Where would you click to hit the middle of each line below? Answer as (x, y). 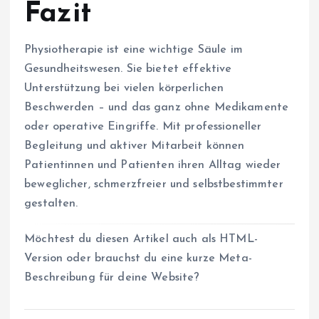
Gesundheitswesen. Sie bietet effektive (128, 69)
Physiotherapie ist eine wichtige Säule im (134, 49)
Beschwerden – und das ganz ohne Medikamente (157, 107)
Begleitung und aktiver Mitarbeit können (135, 146)
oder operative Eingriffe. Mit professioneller (143, 126)
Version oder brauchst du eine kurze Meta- (138, 258)
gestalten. (51, 203)
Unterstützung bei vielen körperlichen (124, 88)
